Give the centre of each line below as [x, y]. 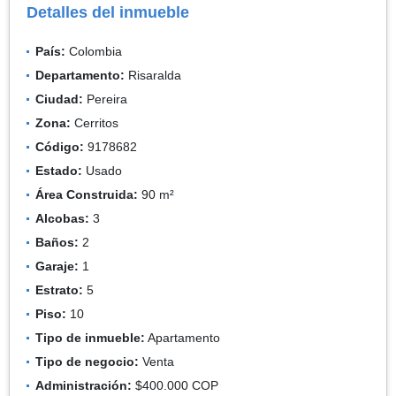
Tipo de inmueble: [90, 337]
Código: [60, 146]
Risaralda [153, 75]
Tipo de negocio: [87, 361]
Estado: [59, 170]
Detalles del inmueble [108, 12]
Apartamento [183, 337]
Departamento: [80, 75]
